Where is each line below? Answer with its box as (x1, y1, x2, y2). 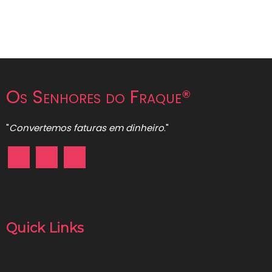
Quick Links (6, 220, 84, 237)
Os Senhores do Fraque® (6, 84, 191, 110)
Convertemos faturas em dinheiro (9, 121, 164, 135)
